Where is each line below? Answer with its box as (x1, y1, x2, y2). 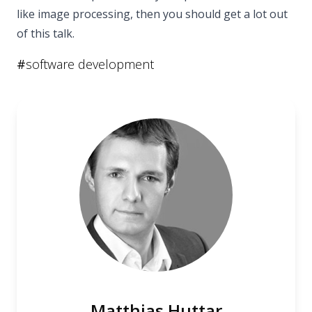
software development (26, 55, 154, 72)
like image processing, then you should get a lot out (17, 6, 288, 22)
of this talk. (17, 25, 75, 41)
